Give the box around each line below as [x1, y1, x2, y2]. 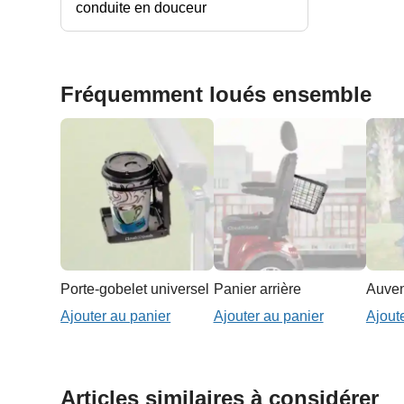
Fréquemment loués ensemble [60, 81, 372, 106]
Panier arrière [213, 281, 301, 298]
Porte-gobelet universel [60, 281, 210, 298]
